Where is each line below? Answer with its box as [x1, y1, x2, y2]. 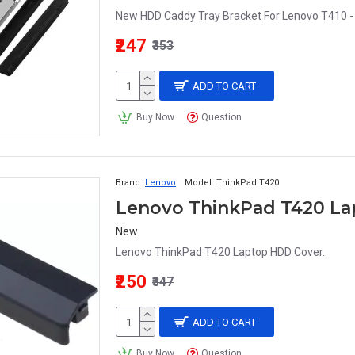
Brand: [116, 177, 143, 188]
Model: [185, 177, 214, 188]
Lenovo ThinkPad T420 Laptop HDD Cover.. [116, 246, 327, 258]
